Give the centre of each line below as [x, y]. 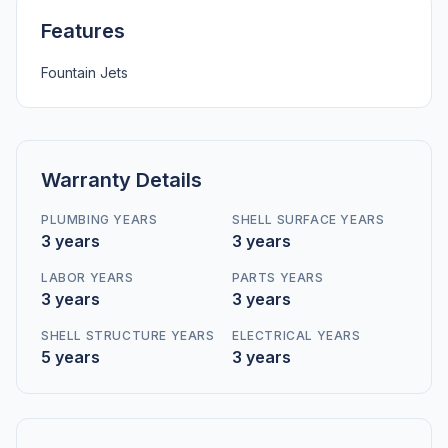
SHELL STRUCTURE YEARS [128, 335]
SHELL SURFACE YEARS [308, 219]
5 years [70, 357]
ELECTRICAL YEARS [296, 335]
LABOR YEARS [87, 277]
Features [83, 31]
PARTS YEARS [278, 277]
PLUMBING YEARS [99, 219]
